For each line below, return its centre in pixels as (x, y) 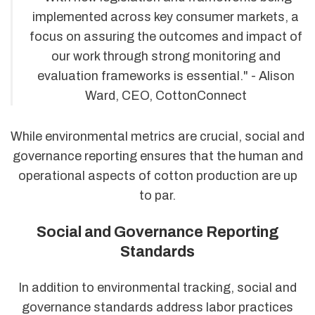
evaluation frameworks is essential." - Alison (166, 76)
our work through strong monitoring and (166, 56)
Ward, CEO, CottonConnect (166, 95)
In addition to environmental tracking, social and (157, 288)
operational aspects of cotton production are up (157, 176)
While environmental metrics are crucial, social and (157, 137)
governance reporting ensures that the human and (157, 156)
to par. (157, 196)
